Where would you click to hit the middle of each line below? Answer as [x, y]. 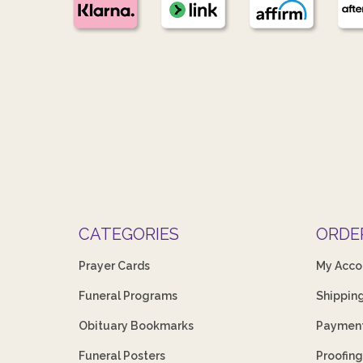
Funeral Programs [128, 295]
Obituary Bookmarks [137, 325]
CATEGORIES [129, 234]
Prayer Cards [115, 265]
